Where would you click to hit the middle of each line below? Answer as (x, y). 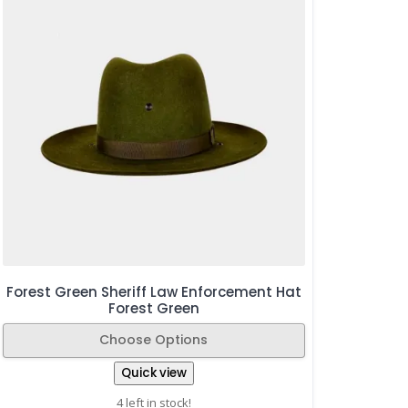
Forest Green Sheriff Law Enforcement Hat (153, 291)
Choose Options (154, 340)
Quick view (153, 373)
